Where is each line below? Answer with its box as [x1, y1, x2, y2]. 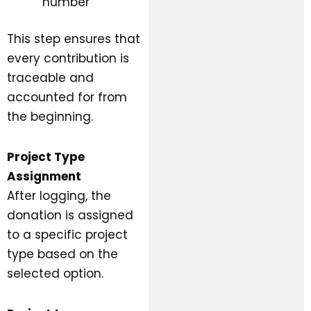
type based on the [7, 246, 118, 263]
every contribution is [7, 50, 129, 67]
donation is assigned [7, 207, 133, 224]
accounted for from [7, 89, 127, 106]
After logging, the [7, 187, 111, 205]
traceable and [7, 69, 94, 87]
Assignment [7, 168, 81, 185]
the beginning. [7, 108, 93, 126]
